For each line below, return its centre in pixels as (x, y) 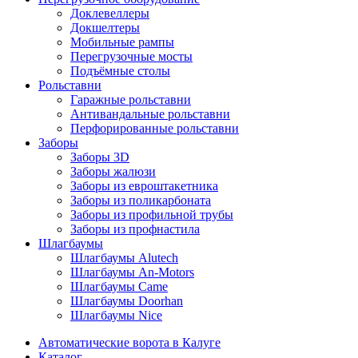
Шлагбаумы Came (119, 286)
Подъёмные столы (120, 70)
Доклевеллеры (110, 13)
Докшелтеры (105, 27)
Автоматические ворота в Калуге (129, 342)
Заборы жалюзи (113, 171)
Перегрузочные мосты (131, 56)
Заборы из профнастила (135, 229)
